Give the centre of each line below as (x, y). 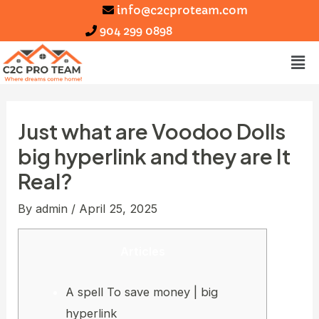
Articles (142, 252)
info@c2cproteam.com (182, 10)
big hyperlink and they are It (155, 156)
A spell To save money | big (141, 292)
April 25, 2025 (119, 209)
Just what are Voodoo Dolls (152, 131)
